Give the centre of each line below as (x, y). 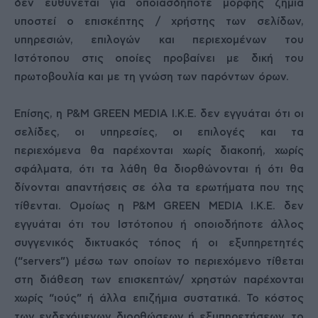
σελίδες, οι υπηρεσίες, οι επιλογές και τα (159, 132)
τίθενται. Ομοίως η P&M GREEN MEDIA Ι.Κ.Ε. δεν (159, 206)
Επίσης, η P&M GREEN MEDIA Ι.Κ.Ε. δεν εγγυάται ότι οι (159, 114)
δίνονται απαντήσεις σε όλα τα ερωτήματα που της (159, 188)
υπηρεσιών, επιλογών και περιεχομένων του (159, 40)
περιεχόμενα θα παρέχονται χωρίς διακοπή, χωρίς (159, 151)
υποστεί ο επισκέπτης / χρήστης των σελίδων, (159, 22)
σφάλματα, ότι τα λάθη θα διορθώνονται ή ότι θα (159, 169)
